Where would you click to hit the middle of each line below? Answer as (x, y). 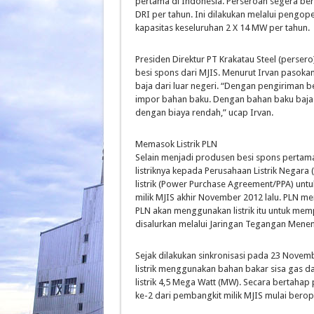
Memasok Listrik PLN (176, 144)
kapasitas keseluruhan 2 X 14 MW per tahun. (223, 28)
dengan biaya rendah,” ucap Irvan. (204, 112)
